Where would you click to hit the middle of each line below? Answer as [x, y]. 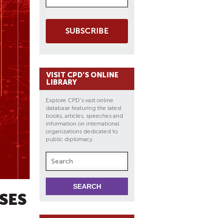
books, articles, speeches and [84, 116]
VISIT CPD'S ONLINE [82, 75]
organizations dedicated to [82, 131]
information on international [82, 124]
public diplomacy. [71, 139]
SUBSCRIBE [87, 31]
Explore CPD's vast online [80, 100]
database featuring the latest [84, 108]
